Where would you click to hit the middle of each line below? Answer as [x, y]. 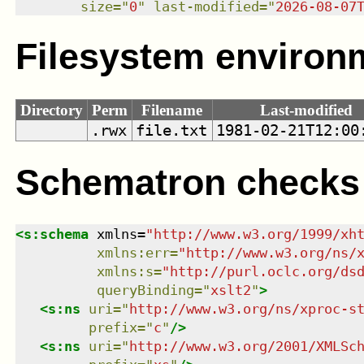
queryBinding [145, 290]
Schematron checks [187, 182]
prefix [113, 328]
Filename [172, 110]
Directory [51, 110]
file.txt [172, 130]
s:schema [56, 234]
